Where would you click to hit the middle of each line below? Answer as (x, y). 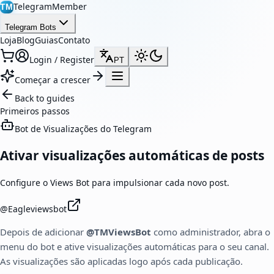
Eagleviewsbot (37, 209)
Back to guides (45, 98)
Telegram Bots (31, 27)
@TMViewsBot (119, 231)
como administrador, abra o (211, 231)
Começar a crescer (53, 80)
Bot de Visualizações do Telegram (83, 129)
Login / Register (62, 60)
